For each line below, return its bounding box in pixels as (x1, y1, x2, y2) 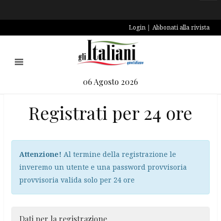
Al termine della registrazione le (62, 149, 176, 159)
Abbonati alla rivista (152, 23, 210, 32)
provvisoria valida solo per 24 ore (19, 175, 135, 184)
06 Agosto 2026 (83, 76, 138, 87)
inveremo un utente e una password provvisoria (19, 162, 187, 172)
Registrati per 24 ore (29, 101, 192, 124)
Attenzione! (19, 149, 62, 159)
